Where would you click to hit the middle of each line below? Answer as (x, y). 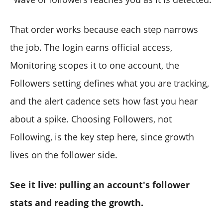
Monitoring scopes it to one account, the (95, 65)
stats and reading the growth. (77, 202)
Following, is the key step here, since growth (102, 137)
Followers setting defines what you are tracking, (110, 83)
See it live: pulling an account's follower (100, 184)
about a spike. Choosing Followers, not (91, 119)
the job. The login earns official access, (91, 47)
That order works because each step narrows (104, 29)
